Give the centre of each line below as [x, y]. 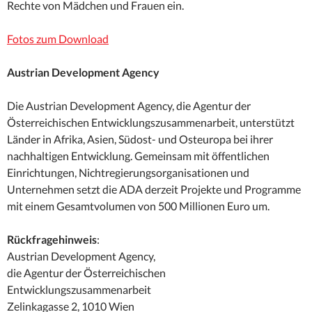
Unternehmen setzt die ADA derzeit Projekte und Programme [154, 189]
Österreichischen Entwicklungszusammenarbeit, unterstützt [151, 123]
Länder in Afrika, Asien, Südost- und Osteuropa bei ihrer [140, 139]
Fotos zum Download [58, 39]
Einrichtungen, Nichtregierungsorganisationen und [128, 173]
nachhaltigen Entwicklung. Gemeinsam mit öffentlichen [138, 156]
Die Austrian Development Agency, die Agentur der [129, 106]
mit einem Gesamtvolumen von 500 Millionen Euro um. [138, 206]
